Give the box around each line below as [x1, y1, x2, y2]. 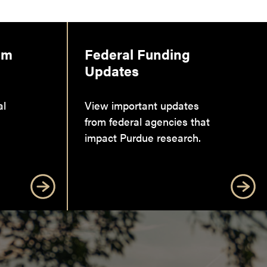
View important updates [84, 97, 199, 113]
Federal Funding [84, 44, 190, 64]
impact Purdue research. [84, 129, 201, 145]
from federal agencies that [84, 113, 210, 129]
